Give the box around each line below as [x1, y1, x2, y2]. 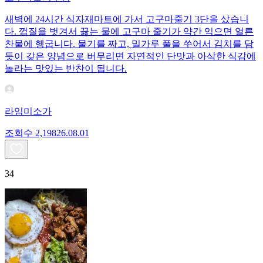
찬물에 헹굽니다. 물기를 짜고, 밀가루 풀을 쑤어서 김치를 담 [5, 38, 254, 49]
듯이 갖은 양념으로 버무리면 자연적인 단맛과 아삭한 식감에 [5, 50, 256, 61]
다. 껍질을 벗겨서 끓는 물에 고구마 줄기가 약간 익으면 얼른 [5, 26, 254, 36]
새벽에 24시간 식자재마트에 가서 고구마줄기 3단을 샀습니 [5, 14, 249, 24]
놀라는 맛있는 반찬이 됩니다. [5, 63, 127, 73]
